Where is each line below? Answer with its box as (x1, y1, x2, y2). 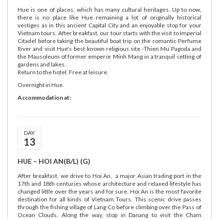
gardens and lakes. (18, 61, 66, 68)
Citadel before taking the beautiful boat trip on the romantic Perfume (18, 37, 201, 44)
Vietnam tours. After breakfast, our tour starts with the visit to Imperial (18, 29, 201, 37)
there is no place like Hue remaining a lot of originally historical (18, 14, 201, 21)
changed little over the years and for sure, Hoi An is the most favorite (18, 188, 201, 195)
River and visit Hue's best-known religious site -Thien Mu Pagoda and (18, 45, 201, 52)
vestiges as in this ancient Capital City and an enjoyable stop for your (18, 22, 201, 29)
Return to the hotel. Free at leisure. (18, 68, 109, 76)
